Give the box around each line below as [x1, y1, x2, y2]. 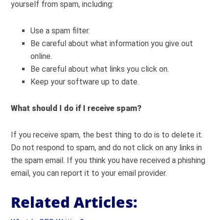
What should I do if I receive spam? [11, 104, 142, 113]
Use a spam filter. [30, 26, 90, 35]
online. [30, 52, 53, 61]
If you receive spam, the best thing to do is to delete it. [11, 130, 203, 139]
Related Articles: [11, 192, 138, 212]
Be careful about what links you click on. [30, 64, 169, 74]
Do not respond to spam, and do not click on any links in [11, 143, 202, 152]
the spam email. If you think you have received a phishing [11, 156, 206, 165]
